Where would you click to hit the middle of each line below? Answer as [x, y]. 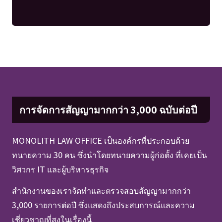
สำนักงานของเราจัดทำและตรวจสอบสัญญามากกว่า [101, 191]
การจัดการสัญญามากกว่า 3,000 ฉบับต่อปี [108, 109]
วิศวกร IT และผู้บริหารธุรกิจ [60, 169]
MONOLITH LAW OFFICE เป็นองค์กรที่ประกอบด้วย [100, 140]
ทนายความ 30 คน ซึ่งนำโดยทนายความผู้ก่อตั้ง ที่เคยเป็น [109, 155]
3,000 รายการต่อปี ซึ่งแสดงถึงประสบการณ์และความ [103, 205]
